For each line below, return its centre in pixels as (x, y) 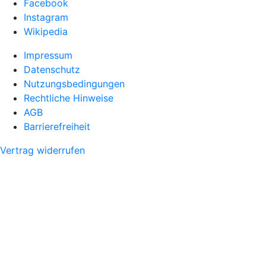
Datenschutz (52, 70)
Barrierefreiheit (57, 127)
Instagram (46, 18)
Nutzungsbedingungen (74, 84)
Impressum (48, 56)
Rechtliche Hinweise (69, 98)
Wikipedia (46, 32)
